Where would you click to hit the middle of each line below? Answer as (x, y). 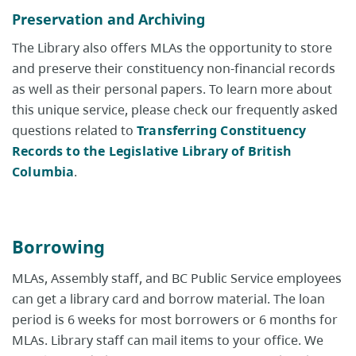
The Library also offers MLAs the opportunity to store (172, 48)
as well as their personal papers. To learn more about (172, 89)
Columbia (43, 172)
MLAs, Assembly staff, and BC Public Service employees (177, 279)
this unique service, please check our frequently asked (175, 110)
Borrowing (58, 247)
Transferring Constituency (222, 131)
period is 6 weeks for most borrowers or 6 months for (175, 320)
